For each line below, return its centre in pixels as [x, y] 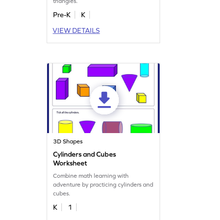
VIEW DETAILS [76, 30]
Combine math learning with [91, 176]
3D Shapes [68, 141]
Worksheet [70, 163]
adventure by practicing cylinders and [103, 184]
